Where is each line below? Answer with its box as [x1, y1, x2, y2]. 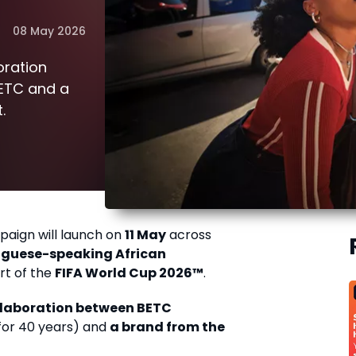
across [166, 225, 211, 244]
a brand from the [110, 317, 225, 336]
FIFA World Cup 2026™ [55, 263, 203, 282]
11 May [125, 225, 166, 244]
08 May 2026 [12, 22, 86, 39]
